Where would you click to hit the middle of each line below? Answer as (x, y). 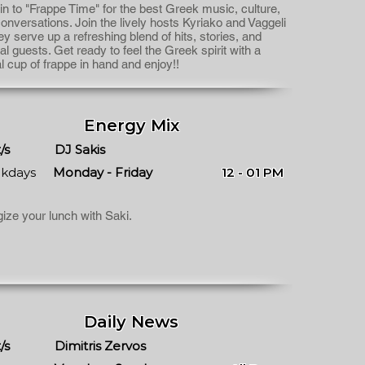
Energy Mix (131, 125)
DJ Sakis (80, 150)
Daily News (131, 322)
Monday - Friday (103, 172)
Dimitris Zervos (100, 346)
